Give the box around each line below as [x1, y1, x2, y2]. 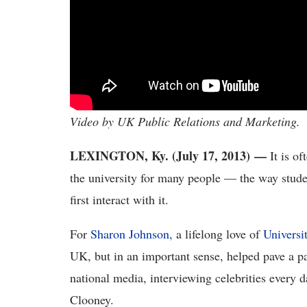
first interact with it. [70, 191, 169, 208]
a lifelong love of [173, 225, 263, 243]
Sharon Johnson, [90, 225, 173, 243]
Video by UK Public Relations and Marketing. [70, 113, 300, 130]
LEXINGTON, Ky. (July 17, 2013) [70, 147, 250, 165]
